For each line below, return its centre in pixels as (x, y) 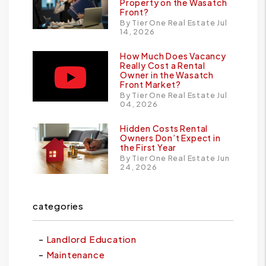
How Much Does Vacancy (173, 56)
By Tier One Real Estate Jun (175, 158)
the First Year (148, 148)
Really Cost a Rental (163, 66)
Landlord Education (91, 239)
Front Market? (151, 85)
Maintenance (75, 255)
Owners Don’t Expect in (170, 138)
